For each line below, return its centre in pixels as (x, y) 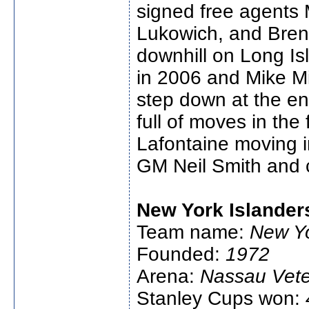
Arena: (168, 276)
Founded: (181, 254)
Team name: (193, 232)
